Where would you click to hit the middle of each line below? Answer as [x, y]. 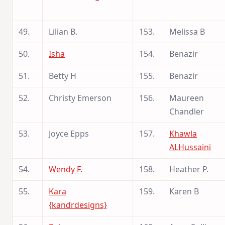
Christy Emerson [80, 98]
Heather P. [189, 169]
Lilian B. [63, 31]
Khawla [183, 133]
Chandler [187, 111]
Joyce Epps [69, 133]
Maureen [187, 98]
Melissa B [187, 31]
